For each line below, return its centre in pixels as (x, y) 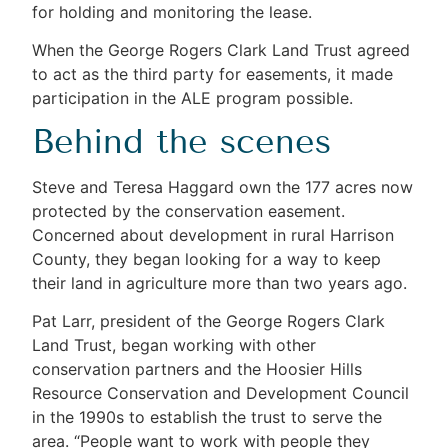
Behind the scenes (182, 141)
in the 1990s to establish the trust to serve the (207, 416)
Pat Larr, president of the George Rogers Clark (209, 320)
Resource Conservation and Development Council (221, 392)
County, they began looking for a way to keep (207, 258)
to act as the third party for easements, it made (213, 74)
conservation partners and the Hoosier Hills (197, 368)
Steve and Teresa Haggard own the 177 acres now (223, 186)
